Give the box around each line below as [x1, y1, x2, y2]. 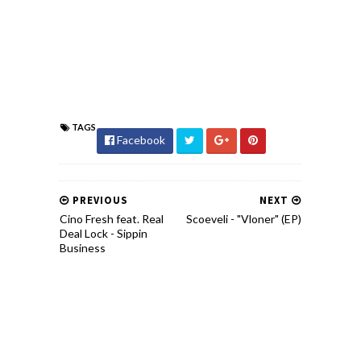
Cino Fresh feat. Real [60, 212, 164, 226]
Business [60, 241, 106, 255]
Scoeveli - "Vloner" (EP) [186, 212, 301, 226]
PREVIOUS [69, 193, 128, 208]
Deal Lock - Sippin [60, 226, 147, 241]
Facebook [114, 133, 165, 147]
